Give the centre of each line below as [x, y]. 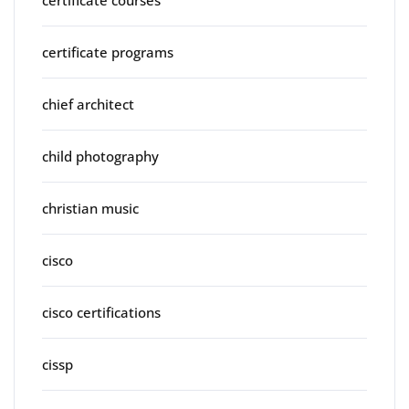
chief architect [88, 104]
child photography [100, 156]
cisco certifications [101, 312]
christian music [90, 208]
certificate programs [108, 52]
